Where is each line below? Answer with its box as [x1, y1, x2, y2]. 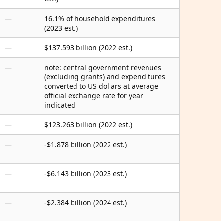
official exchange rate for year [44, 91, 143, 100]
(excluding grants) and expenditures [44, 72, 165, 81]
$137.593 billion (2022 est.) [44, 43, 132, 52]
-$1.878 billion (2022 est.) [44, 140, 127, 149]
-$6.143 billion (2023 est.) [44, 169, 127, 178]
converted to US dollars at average [44, 81, 158, 91]
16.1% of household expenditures [44, 14, 155, 23]
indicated [44, 100, 75, 110]
